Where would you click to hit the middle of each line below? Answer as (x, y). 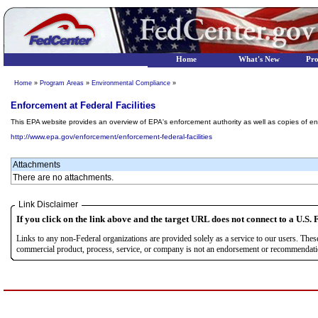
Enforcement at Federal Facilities (83, 105)
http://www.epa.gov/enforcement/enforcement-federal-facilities (111, 137)
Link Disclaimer (48, 204)
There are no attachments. (63, 177)
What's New (259, 59)
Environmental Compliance (131, 83)
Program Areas (62, 83)
